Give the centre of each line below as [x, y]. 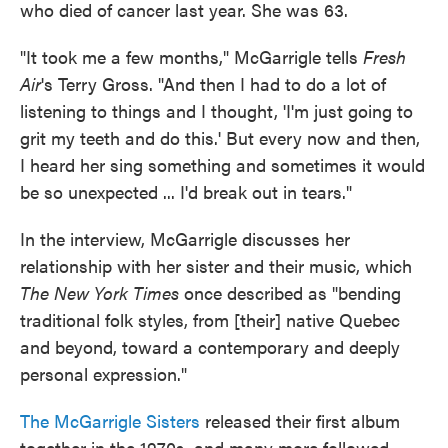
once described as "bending [290, 292]
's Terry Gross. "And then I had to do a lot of [213, 83]
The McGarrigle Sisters [110, 420]
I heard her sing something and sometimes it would [222, 164]
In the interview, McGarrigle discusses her [185, 238]
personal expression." [103, 373]
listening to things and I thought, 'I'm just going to [216, 110]
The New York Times [99, 292]
